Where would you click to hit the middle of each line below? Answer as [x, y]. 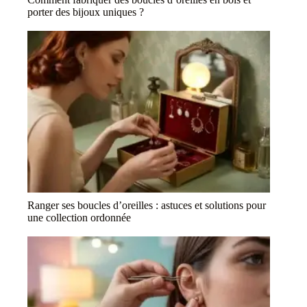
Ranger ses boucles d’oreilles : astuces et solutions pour [147, 205]
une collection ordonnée [79, 217]
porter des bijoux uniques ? [86, 12]
